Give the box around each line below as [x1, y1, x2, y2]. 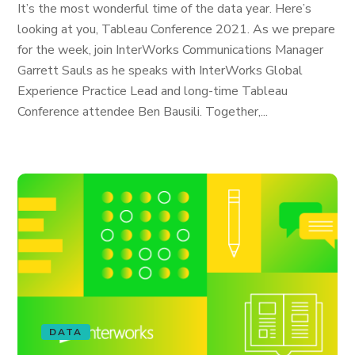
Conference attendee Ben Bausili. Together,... [17, 103, 269, 120]
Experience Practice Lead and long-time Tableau [17, 82, 288, 100]
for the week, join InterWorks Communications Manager [17, 41, 324, 59]
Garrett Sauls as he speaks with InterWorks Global [17, 62, 303, 79]
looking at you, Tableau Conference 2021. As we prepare [17, 21, 336, 38]
